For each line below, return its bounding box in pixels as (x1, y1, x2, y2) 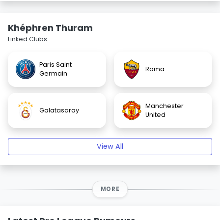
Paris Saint (39, 60, 72, 69)
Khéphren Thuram (8, 22, 93, 34)
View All (97, 141, 123, 151)
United (145, 110, 165, 119)
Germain (39, 69, 67, 78)
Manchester (145, 102, 184, 110)
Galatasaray (39, 106, 79, 114)
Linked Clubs (8, 35, 47, 43)
